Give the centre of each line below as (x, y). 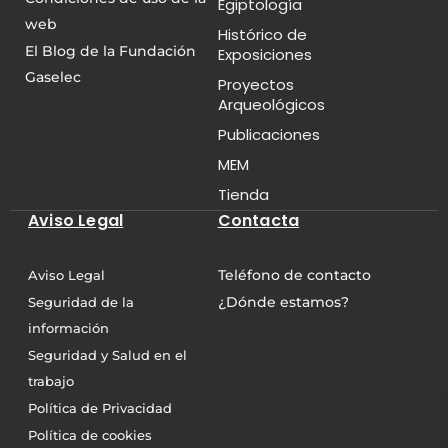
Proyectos (255, 84)
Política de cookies (90, 435)
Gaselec (53, 77)
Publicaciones (268, 134)
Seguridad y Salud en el (107, 355)
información (68, 328)
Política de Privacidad (100, 408)
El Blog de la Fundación (110, 51)
